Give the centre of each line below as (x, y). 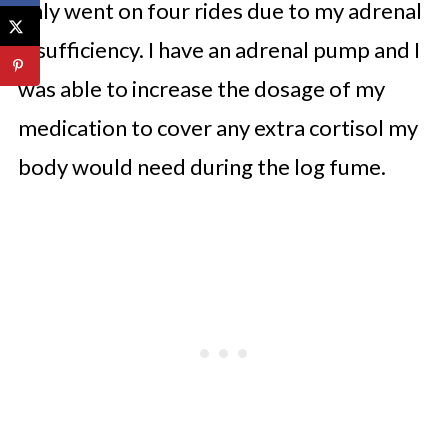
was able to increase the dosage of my (201, 88)
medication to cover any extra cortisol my (217, 127)
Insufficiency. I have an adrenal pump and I (218, 49)
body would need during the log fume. (201, 166)
